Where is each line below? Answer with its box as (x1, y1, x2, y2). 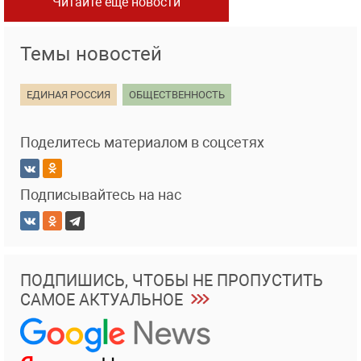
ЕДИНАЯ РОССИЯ (27, 89, 110, 102)
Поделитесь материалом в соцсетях (20, 134, 264, 151)
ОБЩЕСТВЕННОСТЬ (129, 89, 225, 102)
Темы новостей (20, 43, 162, 66)
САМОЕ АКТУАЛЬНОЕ (20, 290, 183, 310)
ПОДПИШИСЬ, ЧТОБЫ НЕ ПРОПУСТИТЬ (20, 271, 323, 291)
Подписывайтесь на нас (20, 186, 181, 204)
